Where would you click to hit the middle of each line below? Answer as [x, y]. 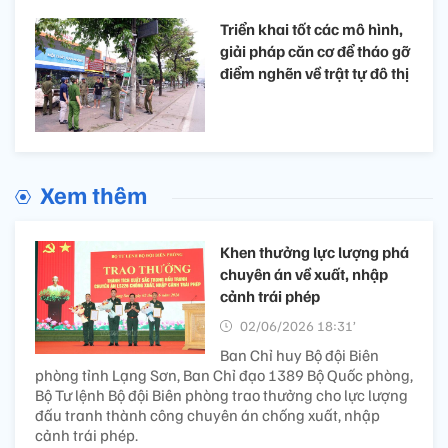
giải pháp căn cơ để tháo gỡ [315, 51]
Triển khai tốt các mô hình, [311, 29]
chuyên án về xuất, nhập [304, 273]
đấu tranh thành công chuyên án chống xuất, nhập [207, 414]
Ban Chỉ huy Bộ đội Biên [299, 354]
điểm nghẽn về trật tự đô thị [314, 73]
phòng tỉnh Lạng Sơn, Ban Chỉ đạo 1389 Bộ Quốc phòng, [224, 374]
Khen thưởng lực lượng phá [314, 251]
